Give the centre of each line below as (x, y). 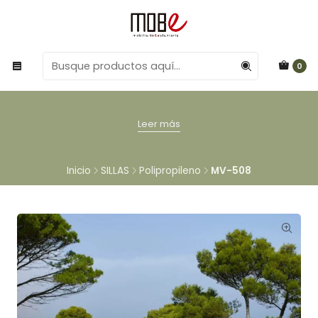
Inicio (79, 170)
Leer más (159, 124)
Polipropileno (170, 170)
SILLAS (115, 170)
